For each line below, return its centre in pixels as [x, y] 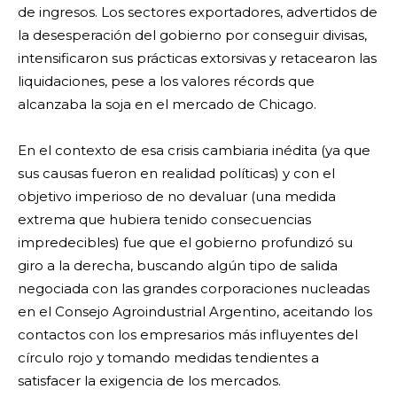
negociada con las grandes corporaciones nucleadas [194, 288]
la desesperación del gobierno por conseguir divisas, [192, 35]
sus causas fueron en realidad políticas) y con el [176, 173]
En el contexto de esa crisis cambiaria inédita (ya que [194, 150]
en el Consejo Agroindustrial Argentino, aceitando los [195, 311]
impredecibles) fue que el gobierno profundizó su [185, 242]
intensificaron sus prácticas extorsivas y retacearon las [197, 58]
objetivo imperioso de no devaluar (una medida [177, 196]
